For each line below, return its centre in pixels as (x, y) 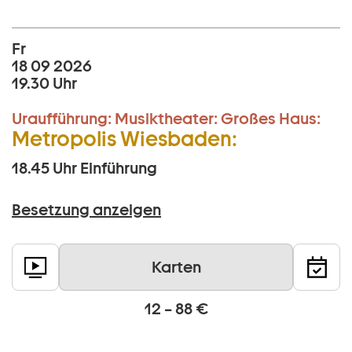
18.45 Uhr (44, 169)
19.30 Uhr (44, 84)
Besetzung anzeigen (86, 210)
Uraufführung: (62, 119)
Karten (176, 268)
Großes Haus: (271, 119)
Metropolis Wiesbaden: (125, 139)
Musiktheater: (166, 119)
